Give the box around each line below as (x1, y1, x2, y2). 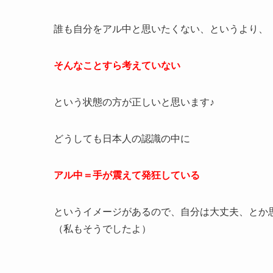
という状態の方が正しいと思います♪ (54, 97, 214, 108)
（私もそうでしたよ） (54, 224, 151, 235)
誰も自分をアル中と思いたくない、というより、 (54, 24, 268, 35)
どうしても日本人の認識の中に (54, 133, 190, 144)
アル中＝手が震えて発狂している (54, 170, 200, 181)
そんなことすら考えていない (54, 60, 180, 71)
